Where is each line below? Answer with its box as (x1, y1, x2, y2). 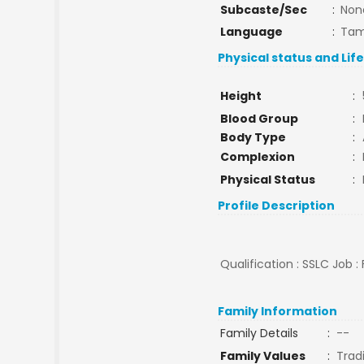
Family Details (219, 325, 298, 341)
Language (219, 24, 283, 40)
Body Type (219, 129, 286, 145)
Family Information (218, 303, 338, 319)
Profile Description (218, 197, 336, 214)
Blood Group (219, 110, 298, 127)
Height (219, 88, 262, 104)
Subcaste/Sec (219, 2, 307, 18)
